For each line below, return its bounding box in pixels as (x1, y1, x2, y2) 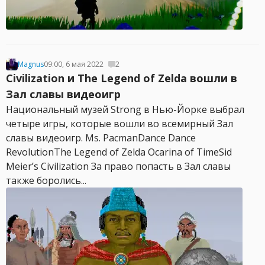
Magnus (18, 59, 44, 69)
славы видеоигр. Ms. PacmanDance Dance (6, 131, 196, 144)
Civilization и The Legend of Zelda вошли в (6, 71, 237, 85)
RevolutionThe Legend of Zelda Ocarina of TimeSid (6, 146, 232, 159)
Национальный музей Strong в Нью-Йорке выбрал (6, 103, 244, 116)
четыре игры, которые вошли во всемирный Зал (6, 117, 233, 130)
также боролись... (6, 174, 86, 187)
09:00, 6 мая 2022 (44, 59, 104, 69)
